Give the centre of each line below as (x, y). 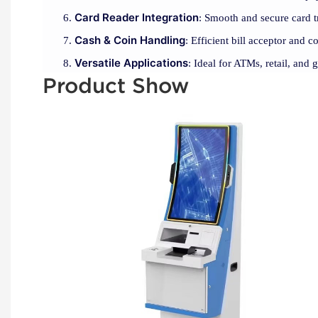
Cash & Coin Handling (130, 40)
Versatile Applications (131, 63)
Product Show (116, 86)
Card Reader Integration (137, 18)
